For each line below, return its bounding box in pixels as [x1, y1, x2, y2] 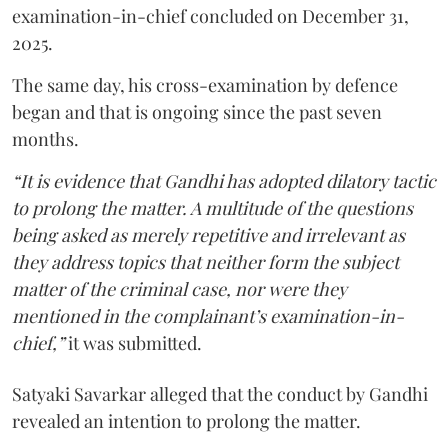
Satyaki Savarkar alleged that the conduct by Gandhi [12, 382, 428, 407]
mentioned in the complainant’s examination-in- [12, 304, 404, 329]
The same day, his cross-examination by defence [12, 73, 398, 98]
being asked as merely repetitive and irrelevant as [12, 223, 405, 248]
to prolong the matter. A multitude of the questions [12, 196, 413, 221]
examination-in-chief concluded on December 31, [12, 4, 409, 29]
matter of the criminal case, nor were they [12, 277, 347, 302]
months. [12, 127, 79, 152]
